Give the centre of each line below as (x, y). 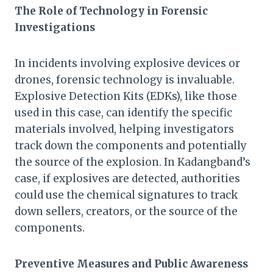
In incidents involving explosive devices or (127, 64)
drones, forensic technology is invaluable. (125, 80)
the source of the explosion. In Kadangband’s (133, 162)
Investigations (55, 28)
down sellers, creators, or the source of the (126, 212)
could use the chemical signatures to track (126, 195)
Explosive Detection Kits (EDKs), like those (126, 97)
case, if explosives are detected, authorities (127, 179)
